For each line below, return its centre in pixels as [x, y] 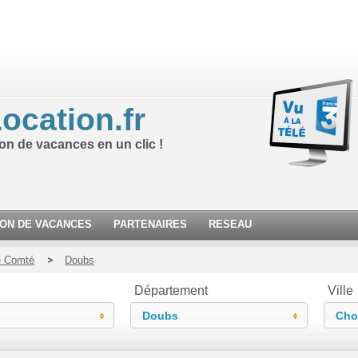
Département [171, 290]
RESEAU [230, 224]
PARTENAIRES [150, 224]
